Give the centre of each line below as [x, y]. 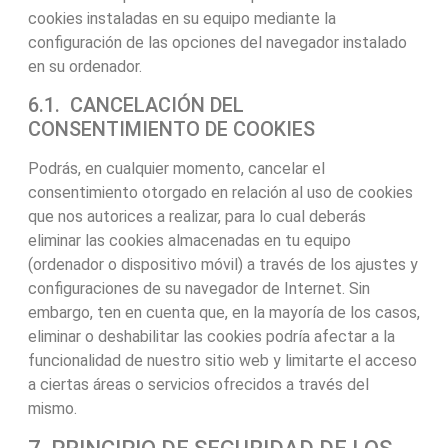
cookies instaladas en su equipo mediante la [181, 18]
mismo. [52, 409]
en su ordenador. [84, 66]
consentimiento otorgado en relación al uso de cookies [220, 193]
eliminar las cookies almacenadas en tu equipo [189, 241]
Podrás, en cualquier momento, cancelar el [176, 169]
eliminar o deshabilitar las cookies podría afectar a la [211, 337]
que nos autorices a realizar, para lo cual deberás [196, 217]
